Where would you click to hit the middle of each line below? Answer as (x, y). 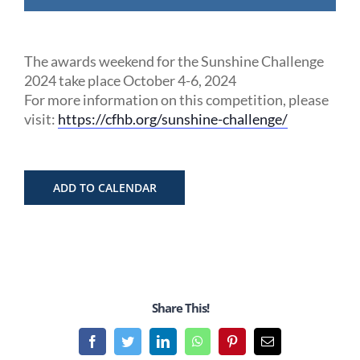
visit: (41, 119)
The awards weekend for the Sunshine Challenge (174, 61)
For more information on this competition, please (176, 100)
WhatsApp (224, 347)
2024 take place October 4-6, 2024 (130, 80)
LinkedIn (185, 347)
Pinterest (253, 347)
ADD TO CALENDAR (104, 188)
